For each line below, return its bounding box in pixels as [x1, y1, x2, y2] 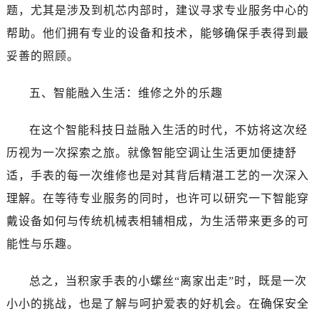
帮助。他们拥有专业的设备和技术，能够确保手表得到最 [6, 26, 309, 39]
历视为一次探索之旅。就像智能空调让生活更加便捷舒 [6, 146, 297, 159]
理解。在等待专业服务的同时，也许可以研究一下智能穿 [6, 192, 309, 204]
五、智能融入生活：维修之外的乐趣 [28, 86, 223, 99]
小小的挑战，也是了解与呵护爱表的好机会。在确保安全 [6, 297, 309, 310]
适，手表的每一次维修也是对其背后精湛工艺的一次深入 [6, 169, 309, 182]
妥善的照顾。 [6, 49, 79, 62]
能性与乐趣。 [6, 237, 79, 250]
